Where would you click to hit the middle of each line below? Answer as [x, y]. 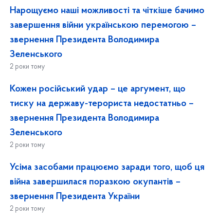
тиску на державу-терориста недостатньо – [102, 104]
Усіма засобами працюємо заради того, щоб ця [107, 168]
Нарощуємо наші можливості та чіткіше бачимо [107, 11]
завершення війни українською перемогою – [103, 26]
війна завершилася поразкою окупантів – [95, 182]
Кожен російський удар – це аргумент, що [98, 89]
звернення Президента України [75, 197]
